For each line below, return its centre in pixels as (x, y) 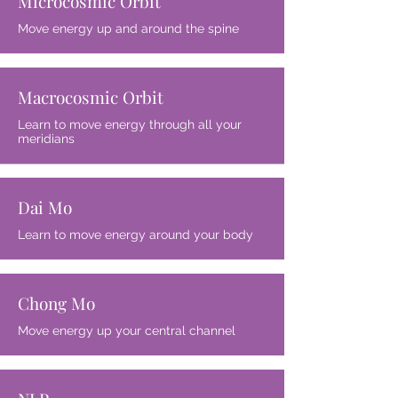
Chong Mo (56, 303)
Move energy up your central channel (127, 330)
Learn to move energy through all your (130, 124)
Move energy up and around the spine (128, 28)
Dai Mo (45, 207)
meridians (46, 139)
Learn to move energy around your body (135, 235)
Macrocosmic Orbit (91, 97)
